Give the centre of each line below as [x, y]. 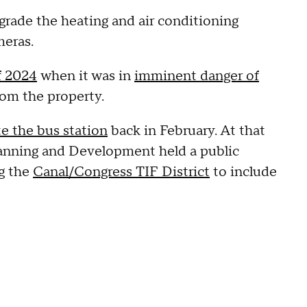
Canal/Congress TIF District [121, 172]
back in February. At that [186, 131]
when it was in [86, 76]
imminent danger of [197, 76]
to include [243, 172]
